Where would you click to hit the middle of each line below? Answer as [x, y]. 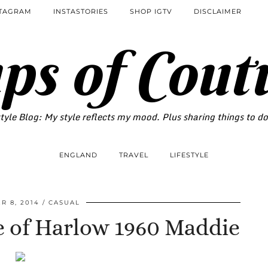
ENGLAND [78, 155]
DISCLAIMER [218, 11]
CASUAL [64, 202]
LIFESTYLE [189, 155]
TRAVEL [134, 155]
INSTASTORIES [81, 11]
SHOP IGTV [151, 11]
